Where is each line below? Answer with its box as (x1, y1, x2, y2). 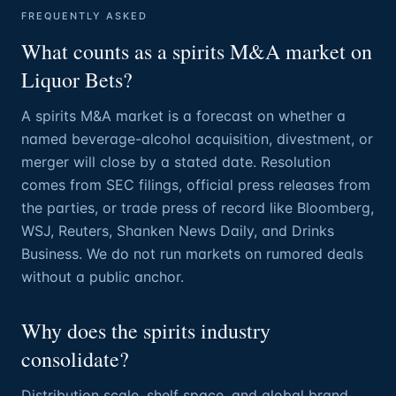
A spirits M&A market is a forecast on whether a (21, 107, 346, 125)
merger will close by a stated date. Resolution (21, 153, 331, 171)
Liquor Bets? (21, 65, 133, 94)
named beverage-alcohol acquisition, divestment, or (21, 130, 373, 148)
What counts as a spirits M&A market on (21, 37, 372, 65)
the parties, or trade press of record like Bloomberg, (21, 199, 374, 217)
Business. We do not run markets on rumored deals (21, 245, 363, 263)
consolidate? (21, 345, 129, 373)
